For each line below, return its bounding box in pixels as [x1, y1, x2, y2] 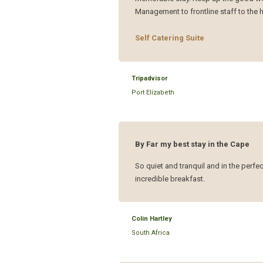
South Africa [131, 229, 170, 237]
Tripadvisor [131, 74, 168, 82]
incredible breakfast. [135, 174, 205, 184]
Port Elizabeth [131, 88, 175, 96]
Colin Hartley [131, 215, 173, 223]
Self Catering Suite [135, 33, 205, 42]
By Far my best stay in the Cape [135, 139, 250, 149]
